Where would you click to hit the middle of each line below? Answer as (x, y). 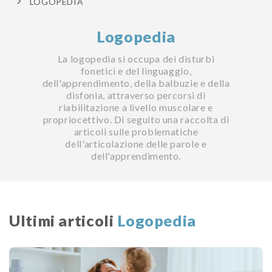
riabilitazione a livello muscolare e (136, 107)
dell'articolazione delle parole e (136, 143)
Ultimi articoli (63, 220)
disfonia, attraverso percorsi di (136, 95)
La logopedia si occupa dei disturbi (136, 58)
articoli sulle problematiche (136, 131)
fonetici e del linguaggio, (136, 70)
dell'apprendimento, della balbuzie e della (136, 83)
